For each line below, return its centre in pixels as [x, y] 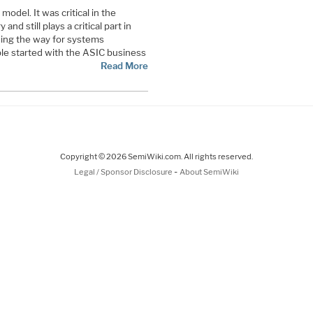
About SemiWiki [209, 172]
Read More [124, 65]
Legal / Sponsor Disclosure [124, 172]
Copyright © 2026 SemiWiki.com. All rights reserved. [156, 156]
